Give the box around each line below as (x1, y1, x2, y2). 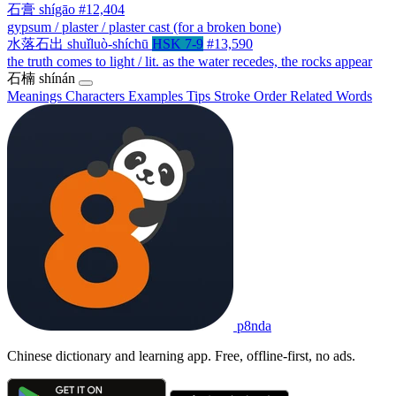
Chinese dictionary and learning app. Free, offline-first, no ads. (7, 347, 355, 363)
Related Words (290, 88, 372, 103)
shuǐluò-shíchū (67, 35, 148, 51)
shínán (39, 70, 75, 86)
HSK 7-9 (152, 35, 203, 51)
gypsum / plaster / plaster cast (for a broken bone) (7, 19, 281, 34)
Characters (65, 88, 128, 103)
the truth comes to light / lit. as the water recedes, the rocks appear (7, 53, 372, 69)
